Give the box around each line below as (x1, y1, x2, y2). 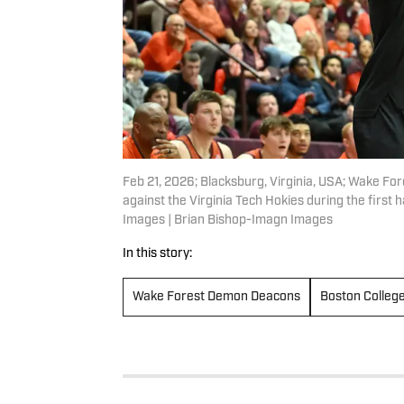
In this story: (123, 246, 192, 261)
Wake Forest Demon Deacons (133, 289, 300, 304)
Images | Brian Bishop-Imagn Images (123, 213, 333, 227)
